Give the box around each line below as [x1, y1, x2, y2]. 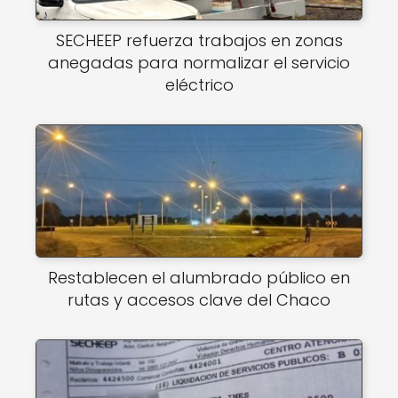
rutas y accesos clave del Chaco [68, 289, 330, 311]
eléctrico [164, 74, 234, 96]
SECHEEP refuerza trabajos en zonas [55, 29, 343, 52]
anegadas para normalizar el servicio [48, 52, 350, 74]
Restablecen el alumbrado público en [48, 267, 350, 289]
